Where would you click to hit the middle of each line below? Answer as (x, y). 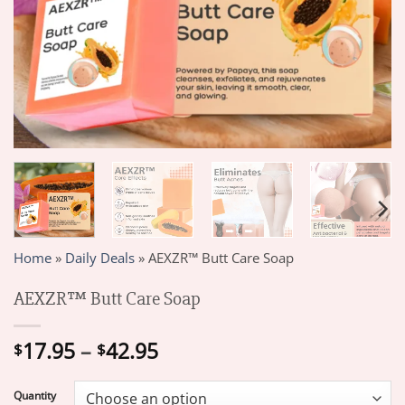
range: (188, 370)
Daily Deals (100, 258)
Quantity (35, 395)
